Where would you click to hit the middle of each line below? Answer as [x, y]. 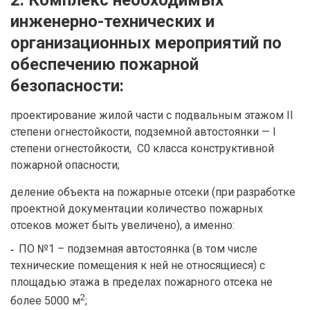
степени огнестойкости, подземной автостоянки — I [143, 131]
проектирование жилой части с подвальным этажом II [152, 115]
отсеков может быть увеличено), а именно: [122, 225]
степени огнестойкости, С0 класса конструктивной [142, 148]
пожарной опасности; [65, 165]
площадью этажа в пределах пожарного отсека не [142, 282]
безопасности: [67, 85]
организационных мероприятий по [146, 43]
